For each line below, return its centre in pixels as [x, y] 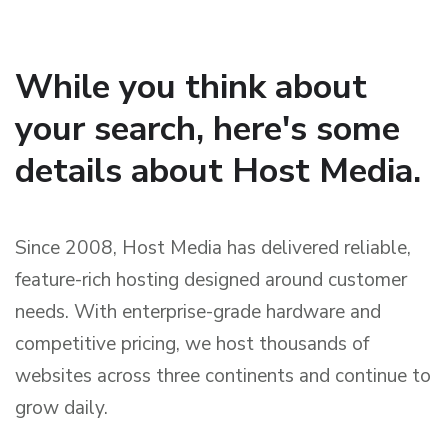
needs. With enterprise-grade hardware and [198, 312]
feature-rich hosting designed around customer [211, 280]
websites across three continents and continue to [223, 376]
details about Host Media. [218, 171]
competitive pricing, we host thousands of [192, 344]
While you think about [191, 87]
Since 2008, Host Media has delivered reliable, [213, 248]
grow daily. [61, 408]
